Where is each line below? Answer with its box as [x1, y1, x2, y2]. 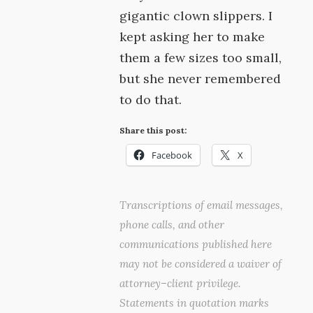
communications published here [119, 238, 272, 251]
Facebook [152, 149, 193, 161]
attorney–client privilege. [119, 277, 242, 290]
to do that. [119, 92, 182, 108]
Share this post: [119, 125, 187, 136]
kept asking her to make [119, 29, 265, 45]
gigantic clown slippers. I [119, 8, 273, 24]
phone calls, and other [119, 218, 225, 231]
